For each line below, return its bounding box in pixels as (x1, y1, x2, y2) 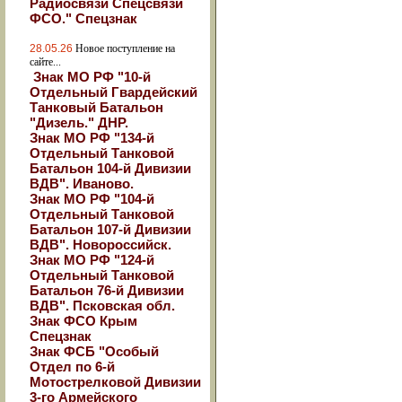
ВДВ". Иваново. (30, 176, 134, 191)
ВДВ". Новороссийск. (30, 237, 171, 252)
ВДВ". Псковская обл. (30, 298, 175, 313)
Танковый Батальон (30, 100, 163, 115)
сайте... (30, 56, 61, 68)
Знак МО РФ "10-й (33, 69, 151, 84)
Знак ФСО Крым (30, 313, 137, 328)
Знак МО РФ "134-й (30, 130, 154, 145)
